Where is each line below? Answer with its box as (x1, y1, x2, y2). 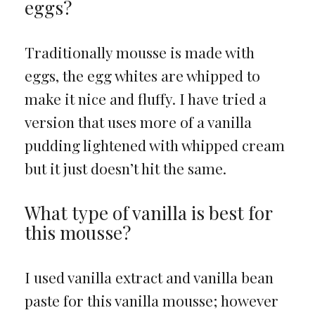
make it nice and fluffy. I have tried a (24, 88, 266, 108)
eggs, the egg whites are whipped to (24, 65, 260, 85)
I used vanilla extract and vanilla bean (24, 266, 274, 287)
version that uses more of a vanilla (24, 111, 252, 131)
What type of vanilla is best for (24, 200, 272, 225)
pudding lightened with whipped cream (24, 134, 285, 155)
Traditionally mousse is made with (24, 41, 255, 62)
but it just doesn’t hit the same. (24, 157, 226, 178)
